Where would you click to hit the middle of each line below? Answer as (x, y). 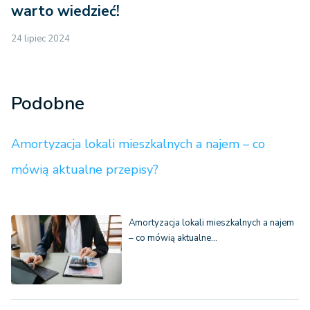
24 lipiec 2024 (40, 38)
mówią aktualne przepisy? (85, 169)
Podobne (48, 103)
